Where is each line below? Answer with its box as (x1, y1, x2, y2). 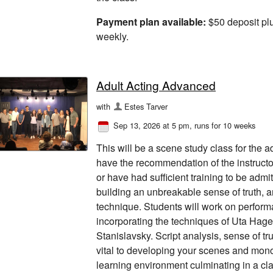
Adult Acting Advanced (96, 77, 216, 94)
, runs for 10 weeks (190, 119, 255, 132)
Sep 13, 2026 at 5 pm (113, 119, 190, 132)
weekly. (96, 29, 129, 43)
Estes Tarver (124, 101, 168, 113)
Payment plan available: (96, 14, 206, 29)
